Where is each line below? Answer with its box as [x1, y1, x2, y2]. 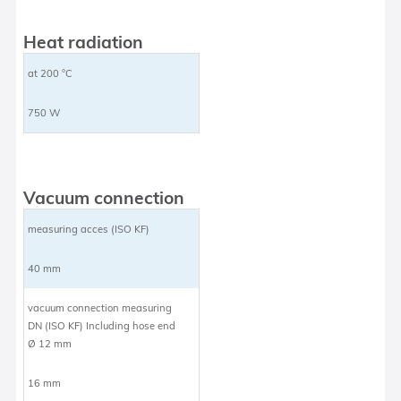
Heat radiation [23, 30, 144, 53]
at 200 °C [28, 66, 73, 80]
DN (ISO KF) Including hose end [28, 319, 176, 332]
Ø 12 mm [28, 337, 73, 350]
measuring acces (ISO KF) [28, 222, 150, 235]
